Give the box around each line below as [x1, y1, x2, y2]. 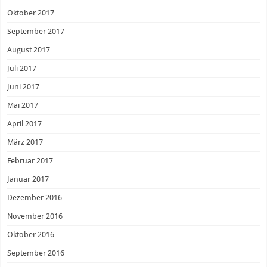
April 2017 [7, 119, 42, 128]
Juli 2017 [7, 63, 37, 73]
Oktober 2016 [7, 229, 55, 239]
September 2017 [7, 26, 65, 36]
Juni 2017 [7, 82, 40, 91]
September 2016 [7, 248, 65, 257]
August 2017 [7, 45, 51, 54]
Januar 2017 [7, 174, 49, 184]
